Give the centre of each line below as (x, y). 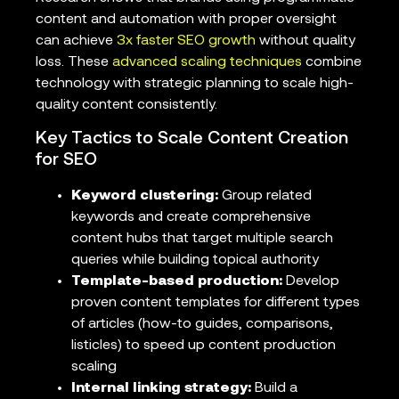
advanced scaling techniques (207, 62)
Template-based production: (177, 282)
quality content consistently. (126, 105)
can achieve (76, 41)
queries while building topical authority (195, 261)
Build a (274, 389)
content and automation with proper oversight (186, 19)
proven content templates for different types (216, 303)
